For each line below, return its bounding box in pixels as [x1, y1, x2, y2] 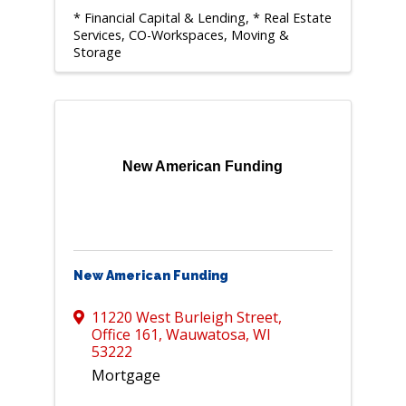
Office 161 [91, 324, 159, 345]
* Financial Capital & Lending [72, 9, 246, 27]
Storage [72, 43, 121, 62]
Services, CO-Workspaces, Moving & [72, 26, 289, 44]
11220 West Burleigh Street [91, 307, 278, 328]
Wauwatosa [165, 324, 246, 345]
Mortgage [91, 365, 160, 386]
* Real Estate [252, 9, 332, 27]
